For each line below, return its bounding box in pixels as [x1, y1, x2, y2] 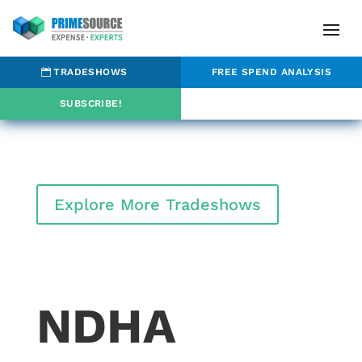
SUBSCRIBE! [59, 97, 122, 109]
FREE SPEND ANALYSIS [211, 65, 332, 78]
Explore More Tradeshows [53, 194, 261, 214]
